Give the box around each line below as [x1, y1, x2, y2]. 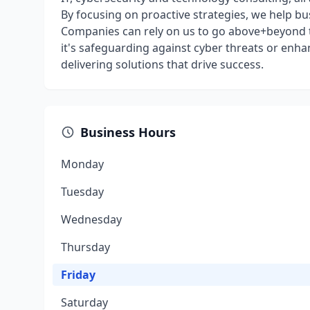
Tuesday [61, 184, 104, 199]
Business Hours [80, 124, 176, 140]
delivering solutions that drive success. [61, 57, 264, 72]
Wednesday [61, 212, 122, 227]
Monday [61, 156, 104, 172]
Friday [61, 267, 95, 282]
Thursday [61, 239, 110, 255]
